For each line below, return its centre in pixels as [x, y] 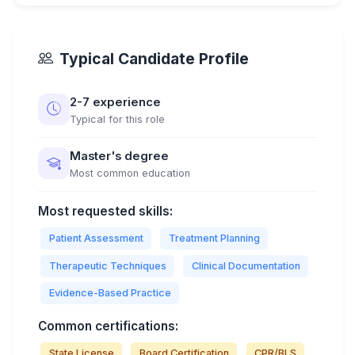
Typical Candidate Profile [154, 59]
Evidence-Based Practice [110, 292]
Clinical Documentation [246, 265]
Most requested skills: [105, 211]
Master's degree [119, 156]
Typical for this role [117, 119]
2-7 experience [115, 102]
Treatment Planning [214, 239]
